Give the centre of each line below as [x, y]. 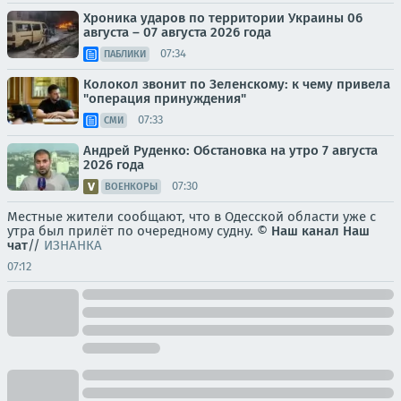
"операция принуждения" [165, 98]
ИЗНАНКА [73, 245]
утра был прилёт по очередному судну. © [139, 230]
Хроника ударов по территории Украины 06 [223, 17]
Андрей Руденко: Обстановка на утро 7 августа [230, 150]
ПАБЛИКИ [125, 54]
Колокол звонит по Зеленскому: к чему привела [237, 84]
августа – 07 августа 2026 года [177, 32]
